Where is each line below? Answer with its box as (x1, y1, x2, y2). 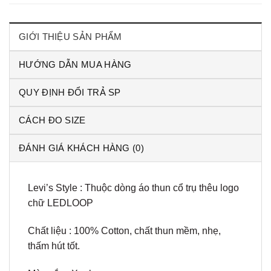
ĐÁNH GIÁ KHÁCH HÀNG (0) (19, 143, 144, 154)
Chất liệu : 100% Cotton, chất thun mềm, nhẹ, (28, 226, 221, 237)
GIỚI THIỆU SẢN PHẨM (19, 31, 122, 42)
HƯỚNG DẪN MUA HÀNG (19, 59, 132, 70)
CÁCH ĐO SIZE (19, 115, 86, 126)
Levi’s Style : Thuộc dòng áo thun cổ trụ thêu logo (28, 183, 239, 194)
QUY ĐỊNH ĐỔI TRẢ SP (19, 87, 121, 98)
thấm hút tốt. (28, 241, 80, 252)
